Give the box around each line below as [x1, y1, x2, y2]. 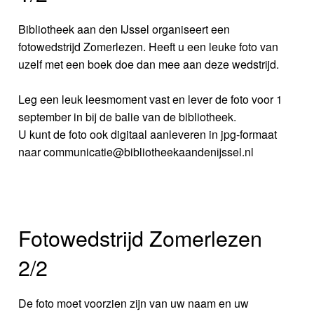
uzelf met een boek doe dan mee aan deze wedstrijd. [18, 56, 280, 73]
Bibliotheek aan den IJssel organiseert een [18, 21, 231, 38]
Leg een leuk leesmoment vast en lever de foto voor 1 [18, 91, 283, 108]
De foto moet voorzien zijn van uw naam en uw [18, 294, 250, 311]
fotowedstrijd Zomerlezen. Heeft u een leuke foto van [18, 39, 279, 55]
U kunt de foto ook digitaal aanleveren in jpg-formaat [18, 126, 278, 143]
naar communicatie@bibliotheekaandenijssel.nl [18, 144, 254, 161]
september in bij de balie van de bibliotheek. [18, 109, 237, 125]
